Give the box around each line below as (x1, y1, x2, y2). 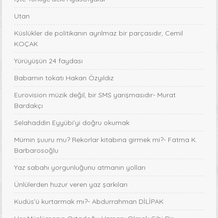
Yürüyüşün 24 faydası (14, 56, 83, 66)
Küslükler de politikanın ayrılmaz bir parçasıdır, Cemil (14, 29, 183, 38)
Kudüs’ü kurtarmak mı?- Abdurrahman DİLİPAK (14, 197, 164, 206)
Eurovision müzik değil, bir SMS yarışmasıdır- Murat (14, 91, 176, 100)
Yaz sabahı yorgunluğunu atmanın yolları (14, 163, 146, 172)
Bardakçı (14, 101, 43, 110)
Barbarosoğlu (14, 146, 59, 155)
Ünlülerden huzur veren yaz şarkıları (14, 180, 128, 189)
